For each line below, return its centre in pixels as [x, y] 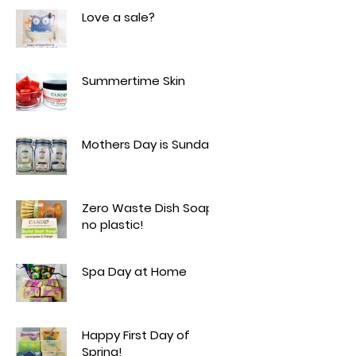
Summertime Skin [133, 80]
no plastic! [113, 224]
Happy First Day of [136, 335]
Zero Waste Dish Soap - [153, 207]
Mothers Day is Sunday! [151, 144]
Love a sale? [118, 17]
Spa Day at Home [134, 271]
